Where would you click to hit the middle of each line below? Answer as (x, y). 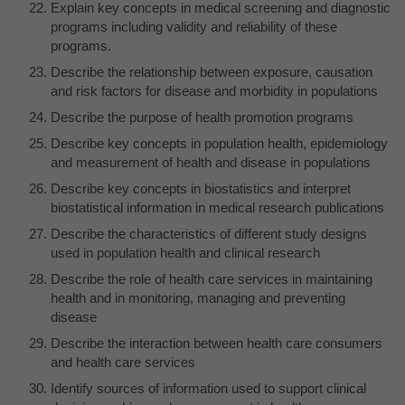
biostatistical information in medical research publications (217, 207)
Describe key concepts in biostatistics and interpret (201, 188)
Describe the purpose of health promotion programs (202, 117)
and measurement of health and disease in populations (211, 162)
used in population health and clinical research (185, 252)
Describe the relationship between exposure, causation (212, 71)
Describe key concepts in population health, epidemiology (219, 143)
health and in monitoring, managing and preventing (198, 297)
